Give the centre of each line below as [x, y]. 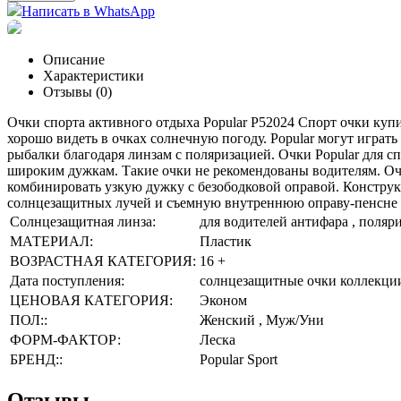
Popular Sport [239, 359]
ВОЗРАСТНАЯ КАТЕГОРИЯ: [103, 260]
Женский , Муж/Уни [262, 320]
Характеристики [94, 75]
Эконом [223, 300]
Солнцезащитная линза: [83, 221]
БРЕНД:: [36, 359]
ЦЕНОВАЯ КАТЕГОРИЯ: [91, 300]
